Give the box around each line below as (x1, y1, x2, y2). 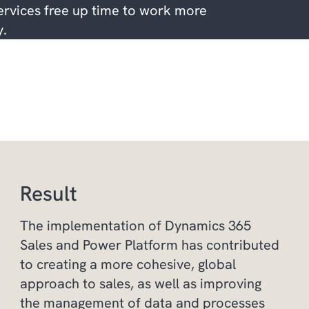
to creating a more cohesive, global (19, 255, 236, 273)
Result (19, 180, 77, 207)
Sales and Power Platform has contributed (19, 236, 279, 254)
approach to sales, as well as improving (19, 275, 261, 292)
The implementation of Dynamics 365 (19, 217, 251, 235)
